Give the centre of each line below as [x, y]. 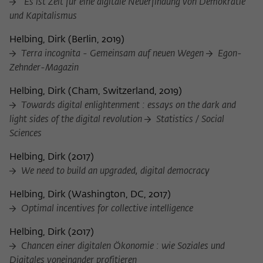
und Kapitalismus [43, 17]
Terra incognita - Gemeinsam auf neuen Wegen [112, 54]
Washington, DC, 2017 [119, 195]
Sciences [26, 134]
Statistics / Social [189, 120]
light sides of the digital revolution [77, 120]
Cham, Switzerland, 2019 [125, 92]
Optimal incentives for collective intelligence [106, 209]
